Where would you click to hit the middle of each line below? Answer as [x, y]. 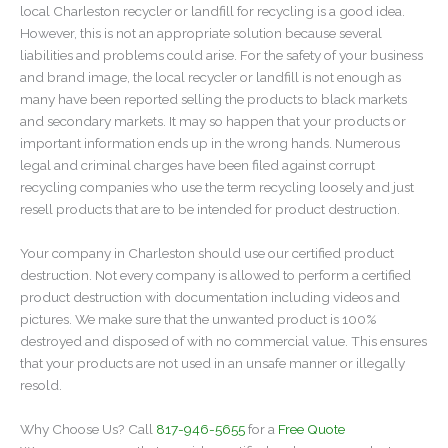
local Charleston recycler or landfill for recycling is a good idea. [212, 11]
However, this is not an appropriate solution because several [201, 33]
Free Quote [311, 429]
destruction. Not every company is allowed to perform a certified [215, 275]
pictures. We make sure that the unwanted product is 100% [198, 319]
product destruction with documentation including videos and [210, 297]
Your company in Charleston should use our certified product [207, 253]
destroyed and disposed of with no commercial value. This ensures [223, 341]
